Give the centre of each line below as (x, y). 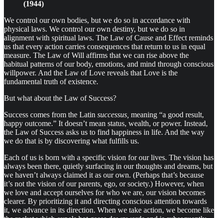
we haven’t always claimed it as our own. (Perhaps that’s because (104, 175)
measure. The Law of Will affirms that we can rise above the (96, 55)
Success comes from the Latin (51, 115)
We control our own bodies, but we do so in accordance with (97, 20)
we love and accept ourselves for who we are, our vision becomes (105, 193)
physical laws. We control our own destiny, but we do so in (94, 29)
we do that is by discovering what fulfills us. (72, 141)
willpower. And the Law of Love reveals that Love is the (91, 73)
